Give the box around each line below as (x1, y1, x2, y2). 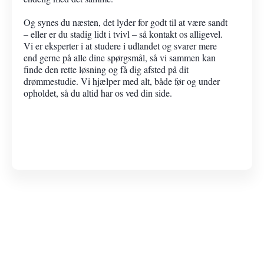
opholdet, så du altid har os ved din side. (24, 86, 172, 99)
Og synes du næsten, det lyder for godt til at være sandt (24, 15, 227, 28)
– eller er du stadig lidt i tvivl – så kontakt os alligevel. (24, 27, 223, 40)
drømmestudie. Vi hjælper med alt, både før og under (24, 74, 220, 87)
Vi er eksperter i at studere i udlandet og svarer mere (24, 39, 217, 52)
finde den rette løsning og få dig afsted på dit (24, 62, 189, 75)
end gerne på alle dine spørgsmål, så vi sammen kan (24, 51, 216, 64)
